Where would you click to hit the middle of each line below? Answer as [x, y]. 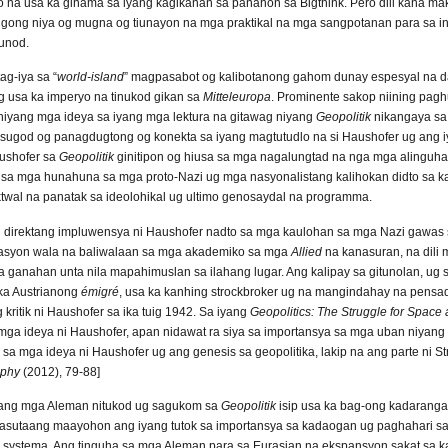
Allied [306, 251]
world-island [90, 77]
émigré [100, 291]
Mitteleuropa [237, 97]
